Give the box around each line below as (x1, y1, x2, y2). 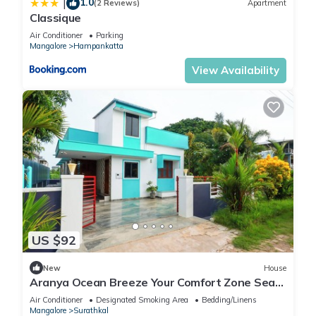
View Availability (192, 63, 279, 77)
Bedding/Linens (202, 295, 257, 305)
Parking (96, 30, 123, 40)
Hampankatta (73, 40, 123, 51)
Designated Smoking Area (96, 295, 188, 305)
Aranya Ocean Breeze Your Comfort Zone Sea (30, 275, 275, 290)
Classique (30, 10, 82, 25)
